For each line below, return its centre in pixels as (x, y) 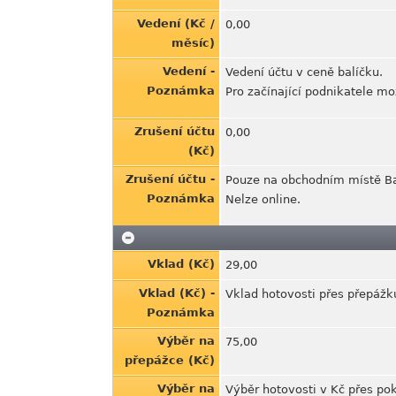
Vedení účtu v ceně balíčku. (304, 72)
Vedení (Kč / (176, 23)
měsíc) (193, 43)
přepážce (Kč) (170, 360)
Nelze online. (263, 199)
